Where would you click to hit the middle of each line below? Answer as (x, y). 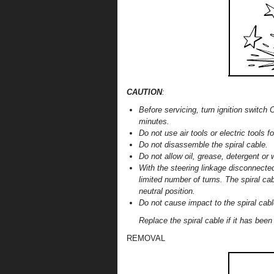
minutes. (154, 121)
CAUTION (144, 92)
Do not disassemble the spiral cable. (203, 145)
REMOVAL (146, 238)
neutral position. (167, 191)
